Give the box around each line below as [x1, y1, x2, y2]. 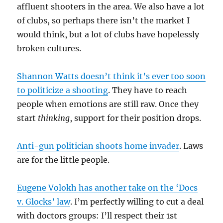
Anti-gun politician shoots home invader [17, 140, 180, 151]
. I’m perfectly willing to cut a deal [70, 196, 204, 207]
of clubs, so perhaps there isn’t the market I [17, 15, 190, 25]
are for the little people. [17, 154, 110, 165]
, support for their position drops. [70, 112, 202, 123]
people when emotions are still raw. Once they [17, 99, 199, 109]
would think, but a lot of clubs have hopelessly [17, 29, 200, 39]
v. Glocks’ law [17, 196, 71, 207]
